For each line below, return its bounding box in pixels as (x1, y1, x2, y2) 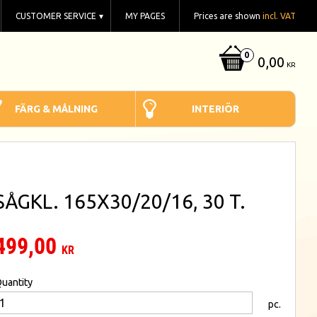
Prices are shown (194, 11, 263, 21)
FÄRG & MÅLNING (14, 103, 98, 115)
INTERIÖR (192, 103, 239, 115)
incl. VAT (263, 11, 296, 21)
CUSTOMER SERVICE (16, 11, 96, 21)
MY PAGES (125, 11, 165, 21)
